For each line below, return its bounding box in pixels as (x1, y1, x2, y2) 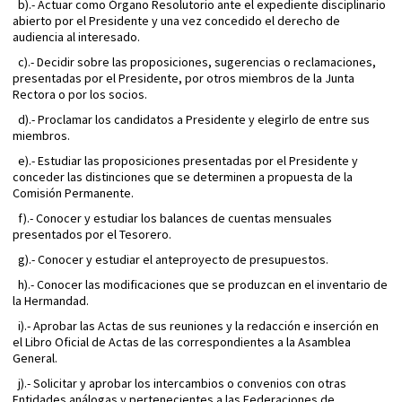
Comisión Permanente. (13, 185, 134, 202)
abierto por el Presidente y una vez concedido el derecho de (13, 13, 340, 30)
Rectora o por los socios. (13, 86, 147, 103)
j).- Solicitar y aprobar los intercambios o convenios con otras (13, 375, 346, 392)
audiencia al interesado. (13, 29, 140, 46)
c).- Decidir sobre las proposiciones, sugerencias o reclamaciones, (13, 54, 376, 71)
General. (13, 350, 57, 367)
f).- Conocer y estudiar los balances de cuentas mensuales (13, 210, 332, 227)
